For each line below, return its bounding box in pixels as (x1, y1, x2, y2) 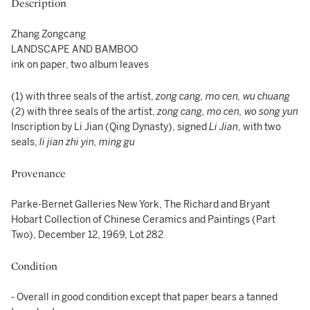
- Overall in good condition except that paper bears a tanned (11, 291, 277, 303)
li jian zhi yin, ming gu (39, 136, 135, 148)
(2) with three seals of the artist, (11, 106, 157, 118)
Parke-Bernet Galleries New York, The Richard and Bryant (11, 199, 270, 210)
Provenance (11, 166, 66, 181)
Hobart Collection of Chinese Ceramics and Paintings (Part (11, 214, 275, 226)
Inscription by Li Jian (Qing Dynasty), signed (11, 121, 209, 133)
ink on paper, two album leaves (11, 59, 149, 71)
